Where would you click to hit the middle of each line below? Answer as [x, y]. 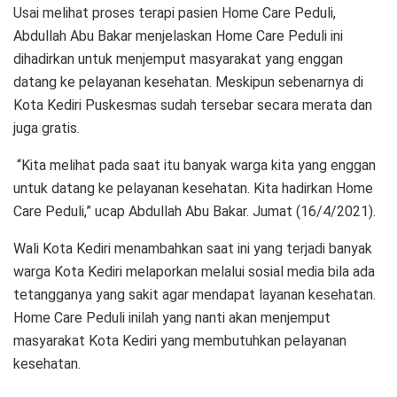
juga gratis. [47, 128]
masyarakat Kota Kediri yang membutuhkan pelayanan [180, 340]
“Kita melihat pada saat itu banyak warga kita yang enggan [195, 165]
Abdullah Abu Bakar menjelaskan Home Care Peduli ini [178, 35]
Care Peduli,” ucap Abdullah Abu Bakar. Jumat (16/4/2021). [195, 211]
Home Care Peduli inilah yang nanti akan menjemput [172, 317]
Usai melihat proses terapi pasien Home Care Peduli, [175, 12]
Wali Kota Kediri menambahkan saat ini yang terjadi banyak [193, 248]
